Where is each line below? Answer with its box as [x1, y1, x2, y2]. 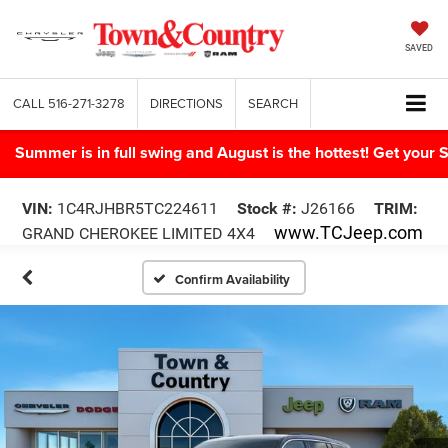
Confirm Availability [175, 269, 291, 289]
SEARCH [248, 94, 298, 112]
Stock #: [237, 198, 297, 218]
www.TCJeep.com [274, 221, 423, 243]
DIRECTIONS [150, 94, 223, 112]
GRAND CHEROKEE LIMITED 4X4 [22, 223, 259, 243]
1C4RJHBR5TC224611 [53, 198, 218, 218]
